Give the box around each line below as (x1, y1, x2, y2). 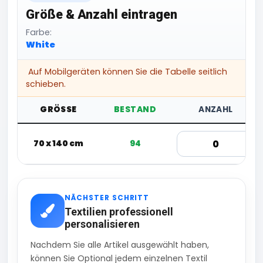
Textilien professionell (65, 205, 173, 218)
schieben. (26, 78, 66, 90)
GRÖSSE (40, 104, 72, 116)
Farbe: (26, 26, 52, 39)
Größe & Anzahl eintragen (26, 7, 177, 22)
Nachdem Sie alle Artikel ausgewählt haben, (31, 239, 209, 251)
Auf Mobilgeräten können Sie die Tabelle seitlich (26, 66, 227, 78)
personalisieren (65, 218, 140, 231)
